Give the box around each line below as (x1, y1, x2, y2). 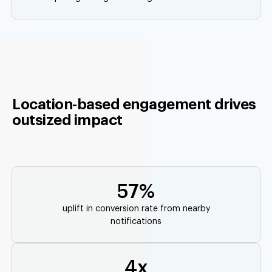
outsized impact (12, 113, 123, 128)
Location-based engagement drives (12, 97, 256, 112)
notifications (110, 217, 161, 226)
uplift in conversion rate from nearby (62, 205, 210, 214)
